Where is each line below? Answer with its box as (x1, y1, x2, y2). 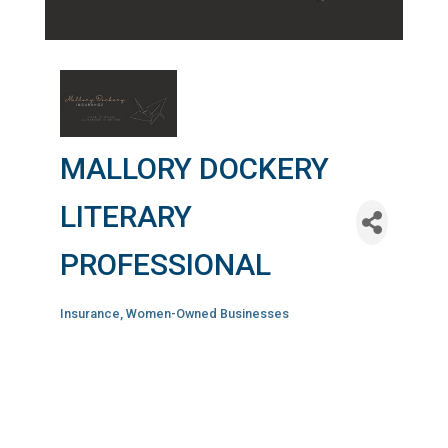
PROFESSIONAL (59, 247, 271, 283)
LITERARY (59, 199, 192, 235)
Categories (58, 317, 143, 339)
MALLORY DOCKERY (59, 151, 329, 187)
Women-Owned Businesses (125, 306, 289, 322)
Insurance (59, 306, 120, 322)
